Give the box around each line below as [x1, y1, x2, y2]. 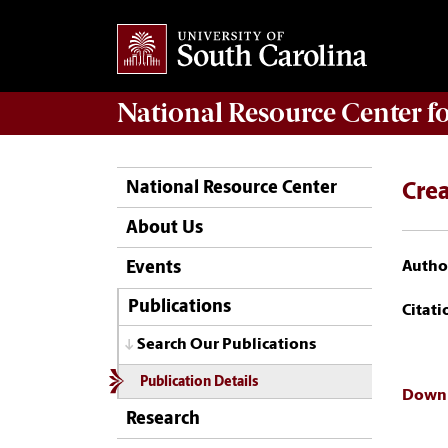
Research [126, 409, 200, 429]
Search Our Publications [137, 337, 316, 354]
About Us [126, 219, 203, 239]
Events [126, 259, 181, 279]
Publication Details [139, 375, 258, 389]
